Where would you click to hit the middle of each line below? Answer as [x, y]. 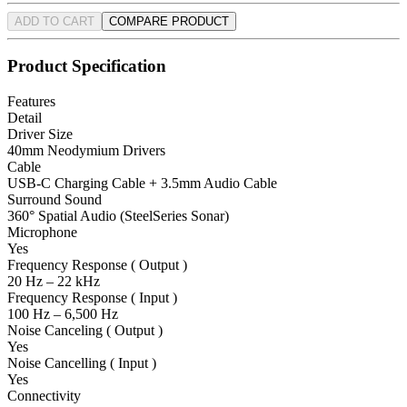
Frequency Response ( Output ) [97, 265]
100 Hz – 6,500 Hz [63, 314]
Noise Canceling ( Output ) [85, 331]
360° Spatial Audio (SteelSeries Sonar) [118, 216]
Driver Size [40, 134]
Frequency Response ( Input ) [92, 298]
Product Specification [87, 66]
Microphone [42, 233]
